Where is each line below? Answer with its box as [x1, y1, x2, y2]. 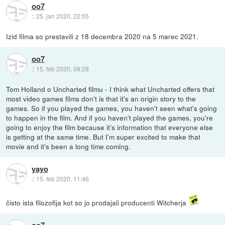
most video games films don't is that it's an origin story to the [6, 93, 196, 103]
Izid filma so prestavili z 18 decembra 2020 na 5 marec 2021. [6, 31, 199, 41]
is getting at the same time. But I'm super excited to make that [6, 131, 201, 142]
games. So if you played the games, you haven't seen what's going [6, 102, 217, 113]
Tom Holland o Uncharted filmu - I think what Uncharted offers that [6, 83, 215, 94]
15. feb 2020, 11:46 [36, 174, 89, 183]
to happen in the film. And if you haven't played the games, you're [6, 112, 213, 123]
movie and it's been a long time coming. [6, 141, 131, 151]
